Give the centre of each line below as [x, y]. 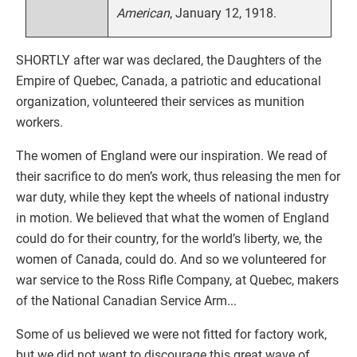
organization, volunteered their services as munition [160, 101]
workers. [39, 122]
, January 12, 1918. [223, 13]
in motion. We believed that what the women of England [173, 218]
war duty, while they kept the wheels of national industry [173, 197]
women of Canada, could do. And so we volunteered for [171, 259]
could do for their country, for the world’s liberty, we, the [169, 238]
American [143, 13]
